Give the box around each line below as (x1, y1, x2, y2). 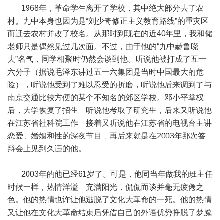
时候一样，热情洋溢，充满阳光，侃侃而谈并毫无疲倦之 (7, 183, 204, 191)
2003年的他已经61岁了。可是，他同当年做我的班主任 (7, 170, 213, 178)
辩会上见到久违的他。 (7, 144, 86, 153)
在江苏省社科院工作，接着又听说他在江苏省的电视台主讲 (7, 119, 212, 127)
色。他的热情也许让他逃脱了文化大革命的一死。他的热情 (7, 195, 212, 204)
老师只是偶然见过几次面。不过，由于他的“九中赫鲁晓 (7, 42, 198, 51)
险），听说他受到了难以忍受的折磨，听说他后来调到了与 (7, 81, 212, 89)
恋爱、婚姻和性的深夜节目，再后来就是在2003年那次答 (7, 132, 206, 140)
